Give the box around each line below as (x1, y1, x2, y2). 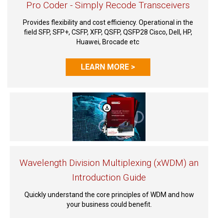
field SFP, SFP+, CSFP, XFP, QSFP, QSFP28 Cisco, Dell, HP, (23, 28, 192, 36)
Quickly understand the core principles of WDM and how (24, 191, 194, 199)
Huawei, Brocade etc (76, 38, 139, 46)
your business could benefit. (66, 200, 152, 208)
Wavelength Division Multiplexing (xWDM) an (19, 157, 199, 168)
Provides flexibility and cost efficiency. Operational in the (22, 18, 193, 26)
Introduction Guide (72, 172, 146, 183)
